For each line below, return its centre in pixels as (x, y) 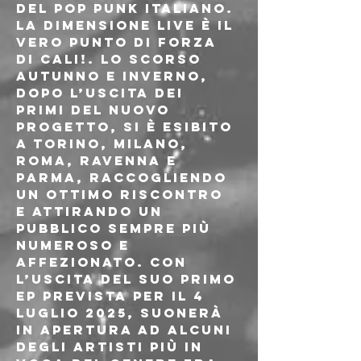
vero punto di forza (119, 42)
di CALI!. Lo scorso (112, 59)
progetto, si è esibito (127, 127)
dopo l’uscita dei (103, 93)
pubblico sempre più (116, 228)
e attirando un (92, 211)
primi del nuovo (96, 110)
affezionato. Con (104, 262)
